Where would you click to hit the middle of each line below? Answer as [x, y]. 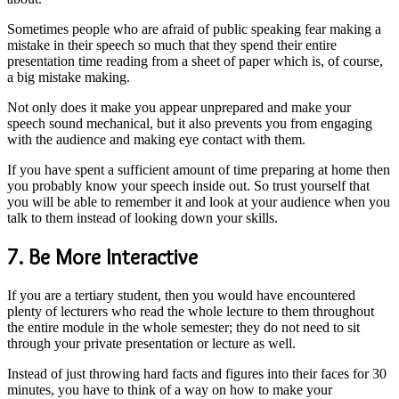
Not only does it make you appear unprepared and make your [179, 108]
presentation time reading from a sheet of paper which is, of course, [195, 61]
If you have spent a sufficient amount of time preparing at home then [199, 170]
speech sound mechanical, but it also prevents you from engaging [190, 124]
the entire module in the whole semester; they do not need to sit [183, 327]
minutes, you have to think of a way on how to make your [170, 389]
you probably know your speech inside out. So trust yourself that [188, 186]
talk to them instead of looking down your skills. [144, 218]
